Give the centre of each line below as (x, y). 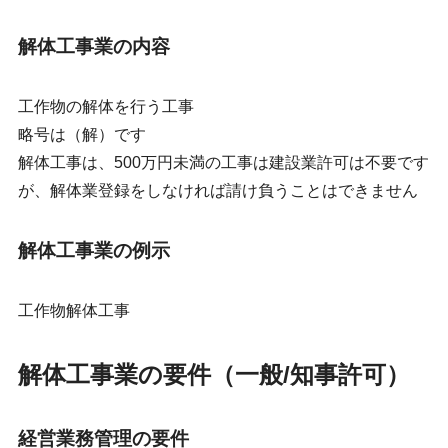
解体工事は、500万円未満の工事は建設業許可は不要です (223, 163)
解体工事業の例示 (93, 251)
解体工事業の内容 (93, 47)
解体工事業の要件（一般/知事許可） (213, 375)
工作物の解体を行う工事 (105, 107)
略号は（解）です (81, 135)
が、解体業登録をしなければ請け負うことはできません (217, 191)
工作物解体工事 (73, 311)
